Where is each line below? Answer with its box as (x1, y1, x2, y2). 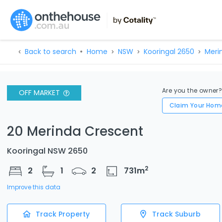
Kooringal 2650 (143, 47, 194, 56)
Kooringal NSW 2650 (7, 145, 88, 157)
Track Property (35, 209, 90, 219)
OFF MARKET (19, 88, 60, 98)
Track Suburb (152, 209, 201, 219)
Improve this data (7, 183, 60, 191)
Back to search (24, 47, 76, 56)
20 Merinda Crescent (7, 122, 143, 140)
